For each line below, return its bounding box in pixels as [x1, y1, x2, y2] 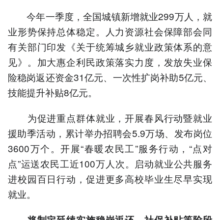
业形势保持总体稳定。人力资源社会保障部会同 [8, 25, 212, 38]
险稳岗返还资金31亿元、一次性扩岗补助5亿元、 [8, 70, 212, 84]
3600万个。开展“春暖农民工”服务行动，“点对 [8, 141, 212, 155]
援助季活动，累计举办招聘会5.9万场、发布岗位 [8, 126, 212, 140]
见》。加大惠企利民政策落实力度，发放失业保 [8, 55, 212, 69]
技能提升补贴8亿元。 [8, 85, 97, 99]
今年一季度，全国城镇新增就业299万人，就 [8, 9, 212, 23]
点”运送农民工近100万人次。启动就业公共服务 [8, 157, 212, 170]
